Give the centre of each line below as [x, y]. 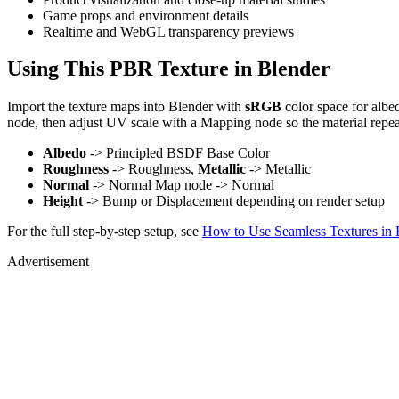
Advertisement [48, 262]
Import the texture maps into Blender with [126, 107]
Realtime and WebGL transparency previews [168, 31]
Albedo [65, 153]
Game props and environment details [146, 15]
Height [63, 201]
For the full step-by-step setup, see [105, 232]
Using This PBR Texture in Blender [169, 69]
